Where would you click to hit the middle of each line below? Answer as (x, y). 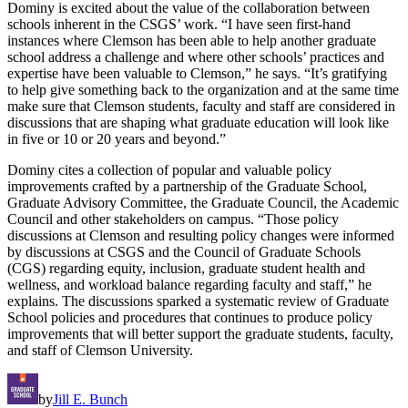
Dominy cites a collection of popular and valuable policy (169, 169)
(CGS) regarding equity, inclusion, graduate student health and (186, 268)
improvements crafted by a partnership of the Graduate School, (187, 186)
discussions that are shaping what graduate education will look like (198, 122)
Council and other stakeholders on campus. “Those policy (173, 219)
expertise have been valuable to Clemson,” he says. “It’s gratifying (197, 73)
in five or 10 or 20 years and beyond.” (117, 138)
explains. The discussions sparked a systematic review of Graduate (198, 301)
